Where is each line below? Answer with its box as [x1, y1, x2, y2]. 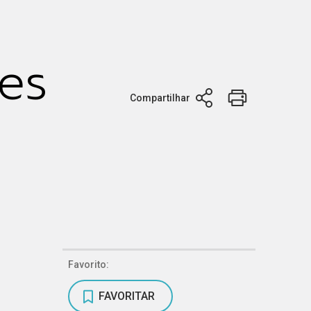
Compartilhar [130, 92, 191, 103]
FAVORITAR [99, 289, 155, 303]
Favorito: [68, 259, 109, 271]
